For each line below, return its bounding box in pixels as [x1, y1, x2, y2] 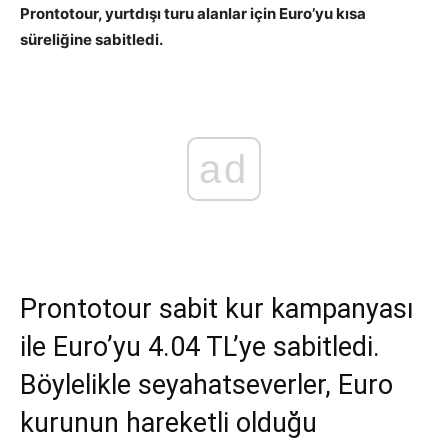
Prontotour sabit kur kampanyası [20, 292, 414, 325]
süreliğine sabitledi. [20, 30, 163, 49]
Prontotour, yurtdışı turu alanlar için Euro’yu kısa [20, 4, 366, 23]
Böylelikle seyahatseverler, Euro [20, 368, 393, 401]
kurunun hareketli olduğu [20, 406, 317, 439]
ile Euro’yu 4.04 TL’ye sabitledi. [20, 330, 380, 363]
